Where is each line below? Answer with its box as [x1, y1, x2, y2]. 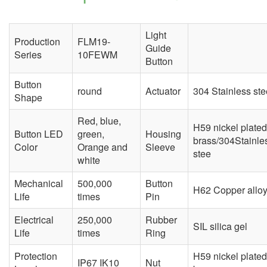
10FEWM [77, 48, 117, 62]
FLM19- [77, 35, 110, 49]
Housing [145, 127, 181, 141]
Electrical [14, 213, 54, 227]
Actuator [145, 84, 181, 98]
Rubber [145, 213, 177, 227]
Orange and [77, 140, 128, 154]
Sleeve [145, 140, 175, 154]
